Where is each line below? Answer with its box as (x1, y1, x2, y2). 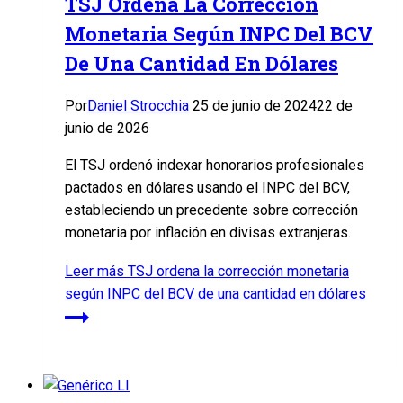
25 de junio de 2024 (193, 97, 317, 115)
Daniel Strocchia (87, 97, 189, 115)
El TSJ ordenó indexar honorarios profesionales (65, 157, 364, 175)
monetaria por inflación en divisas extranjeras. (65, 224, 351, 242)
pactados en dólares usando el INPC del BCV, (65, 179, 350, 197)
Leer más (65, 263, 124, 281)
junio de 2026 (65, 120, 149, 138)
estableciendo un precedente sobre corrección (65, 201, 358, 219)
